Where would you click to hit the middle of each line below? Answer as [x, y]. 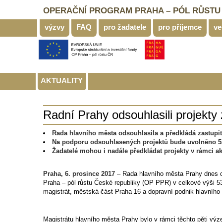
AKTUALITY [62, 81]
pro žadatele [125, 27]
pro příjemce [180, 27]
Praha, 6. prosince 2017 [79, 174]
